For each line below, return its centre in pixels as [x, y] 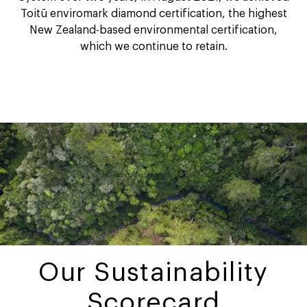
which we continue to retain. [153, 46]
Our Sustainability [153, 272]
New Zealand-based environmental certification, [153, 30]
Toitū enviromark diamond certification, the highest [153, 13]
